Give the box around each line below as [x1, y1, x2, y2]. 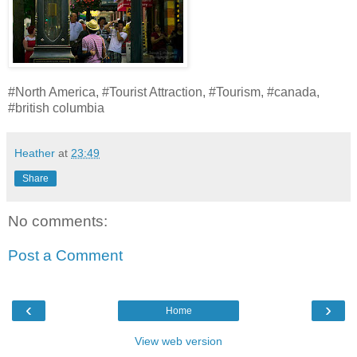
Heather [14, 146, 55, 159]
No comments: [8, 212, 108, 229]
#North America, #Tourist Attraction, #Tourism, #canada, [8, 84, 320, 99]
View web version [135, 334, 222, 347]
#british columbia [8, 100, 104, 115]
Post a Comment [8, 247, 123, 265]
